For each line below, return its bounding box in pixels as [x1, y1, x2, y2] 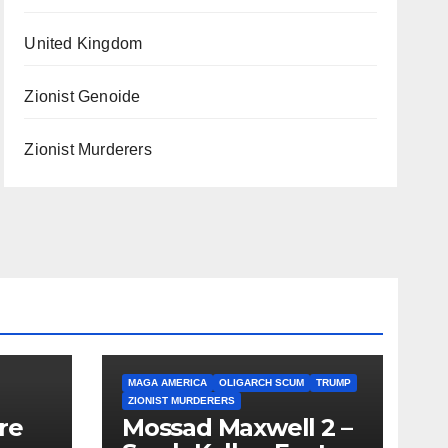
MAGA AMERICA [128, 377, 207, 388]
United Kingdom [24, 35, 143, 52]
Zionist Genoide [24, 88, 141, 105]
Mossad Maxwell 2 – [122, 413, 352, 442]
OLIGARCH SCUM [219, 377, 304, 388]
